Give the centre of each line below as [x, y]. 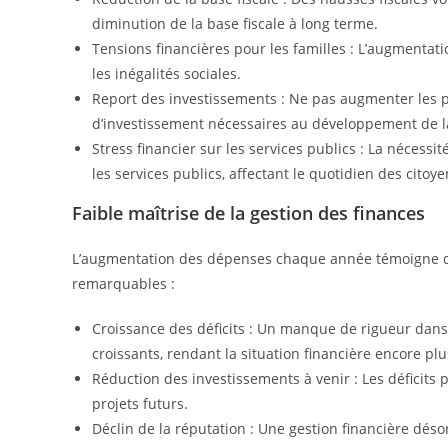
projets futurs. [140, 404]
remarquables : [123, 284]
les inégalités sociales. [166, 74]
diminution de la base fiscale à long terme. [235, 24]
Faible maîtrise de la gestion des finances [248, 213]
